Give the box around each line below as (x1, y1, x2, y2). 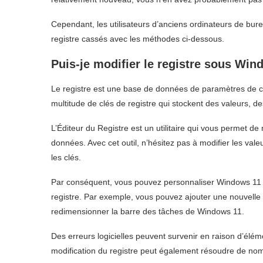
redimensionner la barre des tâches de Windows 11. (51, 206, 244, 216)
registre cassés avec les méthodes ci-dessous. (51, 33, 224, 43)
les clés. (51, 152, 81, 162)
